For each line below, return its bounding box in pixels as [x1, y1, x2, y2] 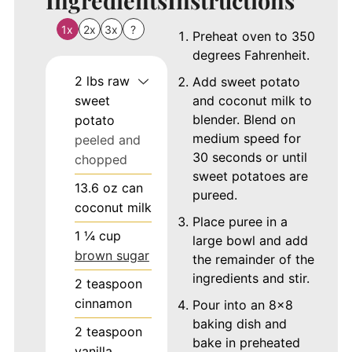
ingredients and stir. [192, 269, 310, 286]
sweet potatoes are [192, 167, 308, 184]
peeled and [74, 131, 141, 148]
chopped [74, 151, 127, 167]
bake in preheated [192, 334, 300, 350]
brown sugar [74, 247, 149, 263]
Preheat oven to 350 [192, 27, 315, 44]
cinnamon [74, 295, 132, 311]
